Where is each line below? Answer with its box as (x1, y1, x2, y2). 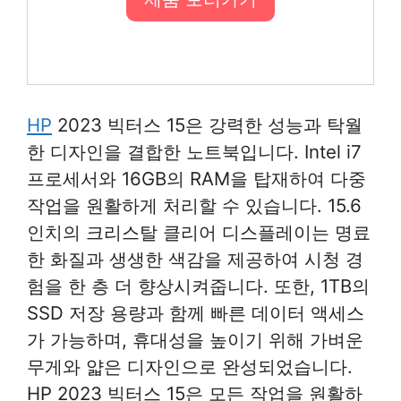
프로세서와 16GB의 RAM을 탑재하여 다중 (27, 166, 366, 190)
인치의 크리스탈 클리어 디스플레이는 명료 (27, 220, 371, 243)
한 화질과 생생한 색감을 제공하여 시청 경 (27, 247, 363, 270)
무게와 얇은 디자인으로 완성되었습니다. (27, 354, 353, 378)
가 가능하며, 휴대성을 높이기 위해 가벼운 (27, 328, 363, 351)
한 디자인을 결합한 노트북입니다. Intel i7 (27, 140, 362, 163)
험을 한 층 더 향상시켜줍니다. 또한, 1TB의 (27, 274, 370, 297)
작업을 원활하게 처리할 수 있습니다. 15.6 (27, 193, 362, 217)
